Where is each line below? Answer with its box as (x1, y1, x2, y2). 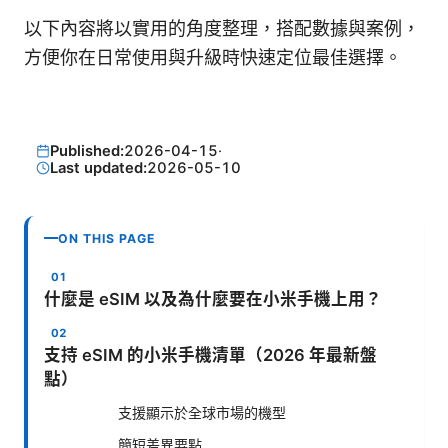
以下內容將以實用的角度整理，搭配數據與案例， (24, 18, 420, 40)
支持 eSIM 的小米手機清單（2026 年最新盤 (44, 344, 377, 365)
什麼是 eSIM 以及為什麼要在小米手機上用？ (44, 288, 382, 309)
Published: (49, 141, 124, 160)
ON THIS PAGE (58, 230, 156, 246)
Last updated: (49, 158, 147, 177)
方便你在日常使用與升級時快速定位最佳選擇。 (24, 47, 402, 69)
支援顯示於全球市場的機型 (118, 403, 286, 421)
